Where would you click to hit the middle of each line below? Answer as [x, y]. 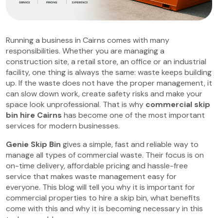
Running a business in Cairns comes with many [88, 40]
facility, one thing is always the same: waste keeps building [109, 72]
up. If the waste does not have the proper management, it [109, 83]
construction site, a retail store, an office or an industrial [106, 61]
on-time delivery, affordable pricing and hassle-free [97, 165]
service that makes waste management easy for [91, 176]
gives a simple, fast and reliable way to [130, 144]
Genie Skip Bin [33, 144]
